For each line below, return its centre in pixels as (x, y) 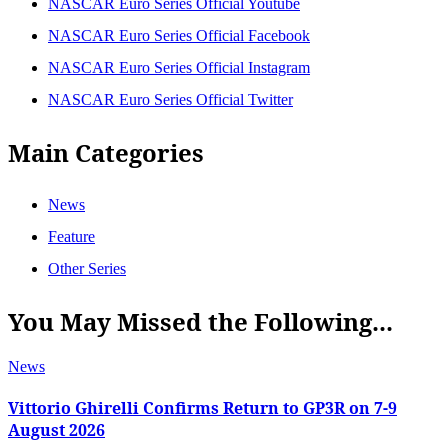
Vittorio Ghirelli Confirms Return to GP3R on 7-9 (202, 408)
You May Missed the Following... (200, 321)
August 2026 (56, 430)
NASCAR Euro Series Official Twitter (170, 100)
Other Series (87, 268)
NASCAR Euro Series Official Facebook (179, 36)
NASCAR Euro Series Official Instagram (179, 68)
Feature (71, 236)
